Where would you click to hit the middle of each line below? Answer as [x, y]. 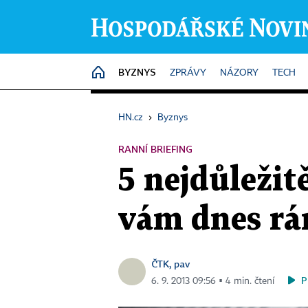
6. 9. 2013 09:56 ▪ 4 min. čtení [213, 281]
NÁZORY [239, 73]
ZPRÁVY [188, 73]
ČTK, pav [170, 264]
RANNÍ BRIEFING [155, 149]
